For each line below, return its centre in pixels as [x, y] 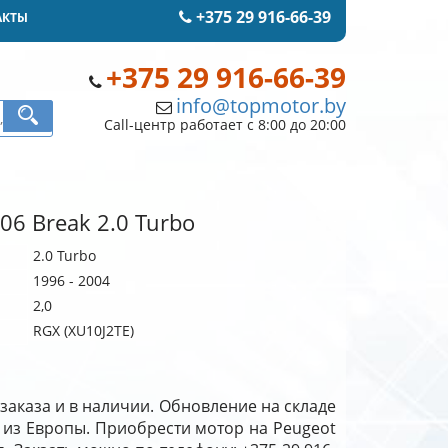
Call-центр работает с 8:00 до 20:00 [224, 124]
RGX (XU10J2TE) [83, 330]
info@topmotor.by [260, 105]
